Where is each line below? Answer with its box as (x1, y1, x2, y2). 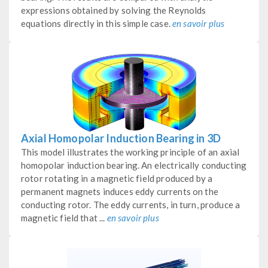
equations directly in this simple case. (21, 17, 172, 29)
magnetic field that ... (21, 212, 107, 223)
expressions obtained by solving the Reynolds (21, 4, 206, 16)
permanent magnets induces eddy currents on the (21, 185, 218, 197)
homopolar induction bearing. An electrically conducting (21, 159, 247, 170)
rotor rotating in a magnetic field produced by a (21, 172, 213, 184)
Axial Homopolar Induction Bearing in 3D (21, 131, 221, 145)
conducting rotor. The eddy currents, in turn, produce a (21, 199, 240, 210)
